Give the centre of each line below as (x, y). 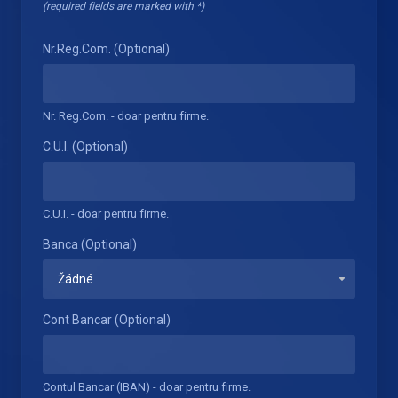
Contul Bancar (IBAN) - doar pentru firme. (147, 387)
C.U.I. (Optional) (85, 147)
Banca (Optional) (90, 244)
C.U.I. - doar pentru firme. (106, 214)
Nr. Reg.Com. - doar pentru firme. (126, 116)
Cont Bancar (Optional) (107, 320)
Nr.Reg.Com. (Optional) (106, 49)
